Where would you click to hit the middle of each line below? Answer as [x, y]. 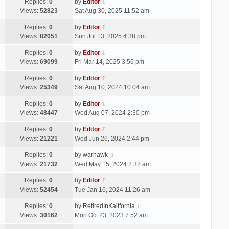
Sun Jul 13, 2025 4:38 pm [110, 36]
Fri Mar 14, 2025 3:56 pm [109, 62]
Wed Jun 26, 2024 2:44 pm [112, 138]
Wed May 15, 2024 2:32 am [112, 164]
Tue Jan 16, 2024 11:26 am [112, 189]
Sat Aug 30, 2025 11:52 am [112, 10]
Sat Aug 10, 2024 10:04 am [112, 87]
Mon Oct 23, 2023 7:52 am [111, 215]
